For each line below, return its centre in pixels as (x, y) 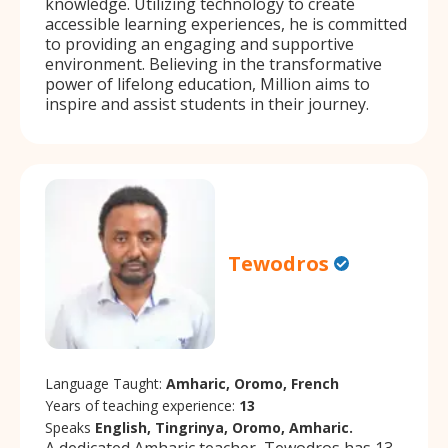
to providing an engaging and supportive (199, 43)
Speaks (70, 427)
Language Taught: (105, 383)
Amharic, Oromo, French (252, 383)
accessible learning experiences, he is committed (226, 23)
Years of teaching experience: (142, 405)
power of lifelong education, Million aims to (207, 83)
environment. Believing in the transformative (213, 63)
